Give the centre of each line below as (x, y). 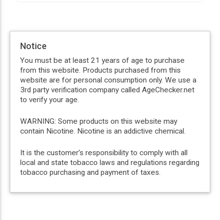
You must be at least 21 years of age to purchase (102, 60)
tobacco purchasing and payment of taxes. (90, 172)
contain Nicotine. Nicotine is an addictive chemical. (103, 131)
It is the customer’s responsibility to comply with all (104, 152)
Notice (33, 46)
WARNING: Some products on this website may (99, 121)
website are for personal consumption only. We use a (108, 80)
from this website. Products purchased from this (100, 70)
